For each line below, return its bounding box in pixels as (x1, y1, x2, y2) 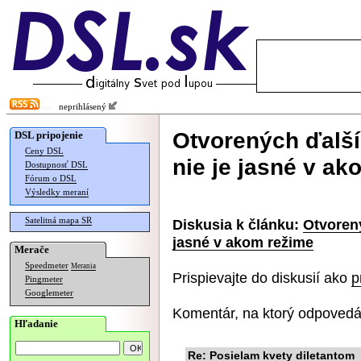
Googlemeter (25, 288, 73, 297)
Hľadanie (15, 317, 58, 330)
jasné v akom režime (172, 234, 313, 251)
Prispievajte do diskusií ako (172, 269, 351, 286)
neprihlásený (52, 102, 109, 111)
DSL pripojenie (15, 129, 83, 141)
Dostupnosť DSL (25, 160, 88, 169)
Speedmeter (25, 261, 68, 270)
